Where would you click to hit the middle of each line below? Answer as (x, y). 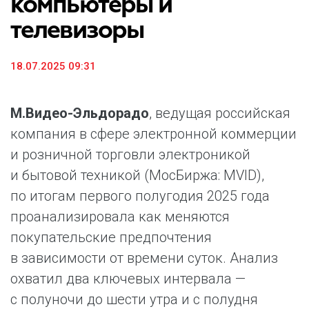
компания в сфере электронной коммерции (153, 134)
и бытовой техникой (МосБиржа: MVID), (137, 175)
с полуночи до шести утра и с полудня (134, 299)
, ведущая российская (220, 113)
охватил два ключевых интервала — (128, 279)
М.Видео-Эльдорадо (80, 113)
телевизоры (77, 30)
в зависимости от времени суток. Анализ (144, 258)
